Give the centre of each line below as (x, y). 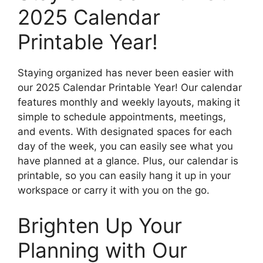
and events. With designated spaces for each (125, 132)
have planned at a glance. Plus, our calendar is (128, 161)
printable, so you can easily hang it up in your (124, 176)
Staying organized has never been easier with (126, 73)
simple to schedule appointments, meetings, (122, 117)
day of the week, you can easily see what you (125, 146)
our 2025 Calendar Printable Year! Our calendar (130, 88)
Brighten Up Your (100, 225)
